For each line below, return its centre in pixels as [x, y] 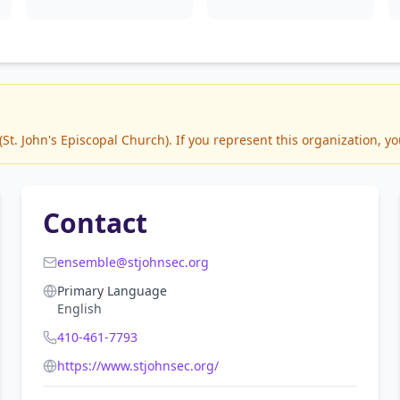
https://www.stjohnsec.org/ [138, 366]
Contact [95, 223]
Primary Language [112, 291]
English [79, 308]
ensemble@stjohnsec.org [133, 262]
